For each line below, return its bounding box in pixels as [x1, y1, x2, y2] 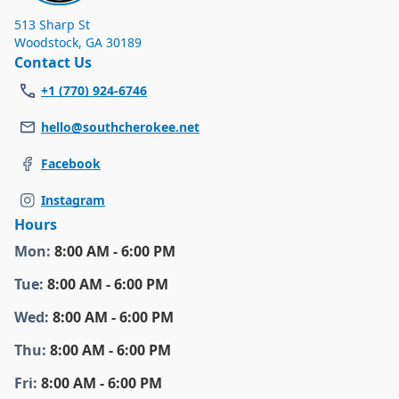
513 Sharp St [14, 15, 90, 33]
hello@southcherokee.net [41, 118, 199, 135]
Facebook [41, 154, 101, 172]
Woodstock [14, 33, 78, 51]
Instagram [41, 191, 105, 208]
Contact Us [14, 52, 92, 72]
